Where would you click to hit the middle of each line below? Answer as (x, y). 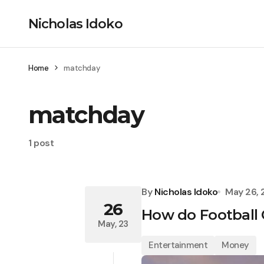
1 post (41, 143)
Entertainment (178, 245)
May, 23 (113, 224)
